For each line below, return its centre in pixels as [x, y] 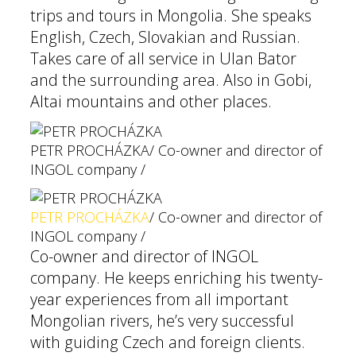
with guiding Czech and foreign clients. [168, 342]
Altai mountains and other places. [151, 101]
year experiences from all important [159, 299]
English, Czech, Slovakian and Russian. [165, 37]
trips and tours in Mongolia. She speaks [171, 15]
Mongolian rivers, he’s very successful [162, 321]
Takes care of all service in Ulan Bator [163, 58]
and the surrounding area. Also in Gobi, [171, 80]
